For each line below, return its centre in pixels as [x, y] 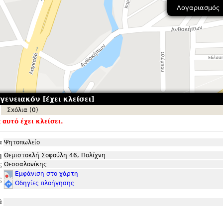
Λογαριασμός [198, 8]
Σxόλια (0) [23, 110]
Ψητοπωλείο [22, 142]
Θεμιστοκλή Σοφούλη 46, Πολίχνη [55, 155]
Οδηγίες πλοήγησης [45, 183]
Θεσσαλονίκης [25, 164]
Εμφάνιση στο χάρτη [47, 174]
